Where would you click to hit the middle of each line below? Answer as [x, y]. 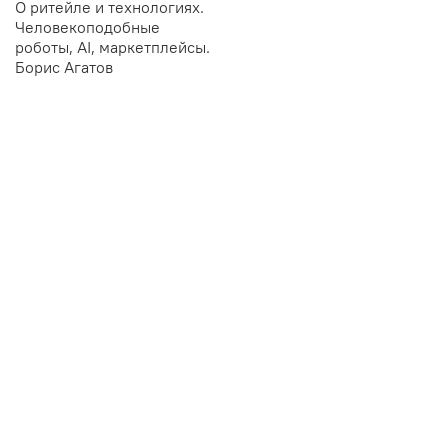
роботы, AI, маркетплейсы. [112, 47]
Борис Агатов [64, 67]
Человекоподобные [87, 27]
